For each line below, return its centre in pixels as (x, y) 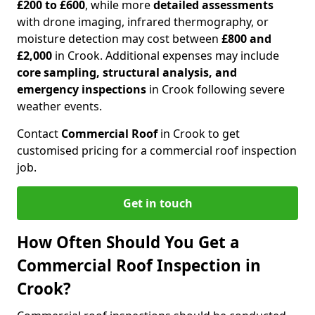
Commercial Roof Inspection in (139, 266)
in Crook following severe (216, 90)
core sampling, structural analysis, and (127, 73)
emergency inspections (82, 90)
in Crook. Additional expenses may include (167, 56)
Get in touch (157, 204)
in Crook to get (200, 134)
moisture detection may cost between (119, 39)
